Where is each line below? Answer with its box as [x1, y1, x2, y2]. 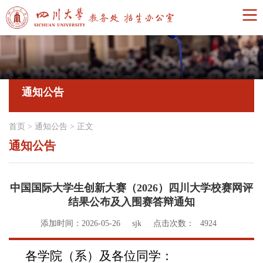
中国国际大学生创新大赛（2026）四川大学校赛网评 [10, 181, 253, 194]
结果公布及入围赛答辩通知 [68, 195, 195, 208]
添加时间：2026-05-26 [41, 218, 120, 228]
